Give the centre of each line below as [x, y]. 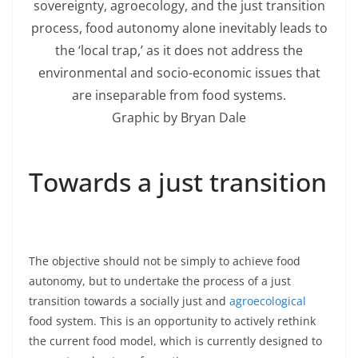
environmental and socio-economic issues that [179, 73]
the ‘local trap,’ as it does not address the [179, 51]
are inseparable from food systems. [179, 95]
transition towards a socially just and [129, 301]
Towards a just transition [178, 182]
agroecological [268, 301]
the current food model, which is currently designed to [175, 341]
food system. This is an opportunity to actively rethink [172, 321]
